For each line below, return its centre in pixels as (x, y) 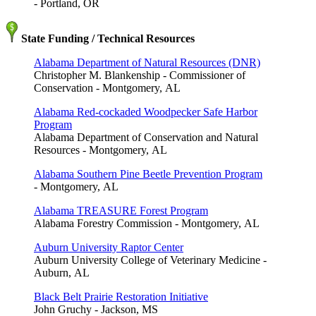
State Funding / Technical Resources (107, 39)
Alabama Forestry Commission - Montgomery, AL (147, 224)
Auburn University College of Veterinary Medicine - (150, 260)
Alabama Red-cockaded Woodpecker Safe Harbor (146, 112)
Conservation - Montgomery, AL (107, 88)
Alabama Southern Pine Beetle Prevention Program (148, 174)
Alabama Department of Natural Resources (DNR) (147, 63)
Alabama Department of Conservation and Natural (146, 138)
